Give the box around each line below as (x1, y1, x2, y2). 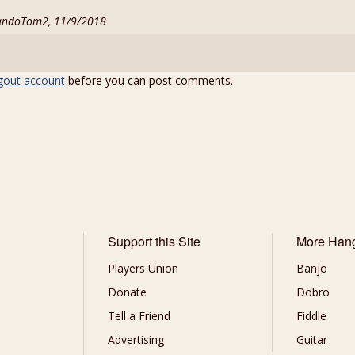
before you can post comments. (65, 73, 233, 89)
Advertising (107, 332, 164, 348)
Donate (107, 284, 147, 300)
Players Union (107, 261, 178, 277)
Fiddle (296, 308, 327, 324)
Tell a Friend (107, 308, 170, 324)
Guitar (296, 332, 328, 348)
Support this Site (107, 232, 200, 251)
